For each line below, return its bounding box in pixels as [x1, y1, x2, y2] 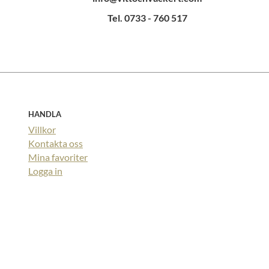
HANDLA [28, 109, 61, 119]
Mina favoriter [28, 151, 88, 163]
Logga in [28, 165, 62, 177]
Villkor [28, 124, 56, 136]
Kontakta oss [28, 138, 83, 150]
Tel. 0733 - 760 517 [107, 11, 187, 23]
